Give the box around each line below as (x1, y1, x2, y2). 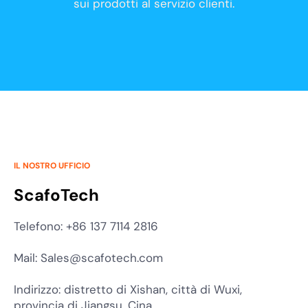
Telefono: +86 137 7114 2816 (14, 218, 158, 234)
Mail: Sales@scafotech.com (14, 250, 163, 265)
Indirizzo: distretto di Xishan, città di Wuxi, (14, 281, 242, 297)
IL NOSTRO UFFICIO (14, 159, 90, 171)
